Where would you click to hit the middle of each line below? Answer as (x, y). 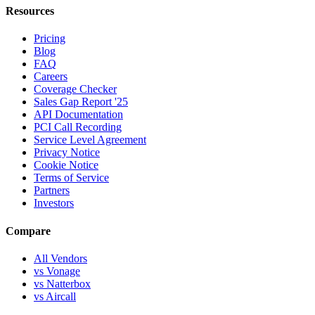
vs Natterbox (62, 283)
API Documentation (78, 115)
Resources (30, 11)
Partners (52, 191)
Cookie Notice (66, 165)
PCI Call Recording (78, 127)
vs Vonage (57, 271)
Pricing (50, 39)
